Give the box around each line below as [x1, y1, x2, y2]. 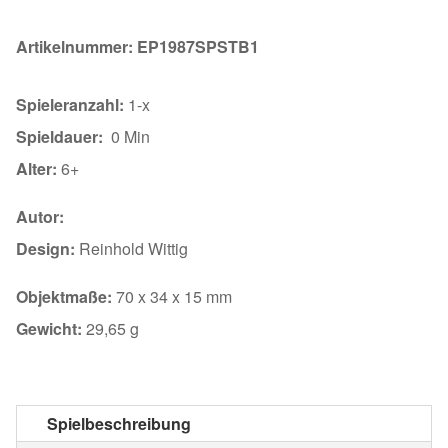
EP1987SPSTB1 [137, 34, 259, 58]
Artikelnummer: [16, 34, 137, 58]
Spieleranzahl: [16, 92, 128, 116]
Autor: [16, 204, 64, 228]
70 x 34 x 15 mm [112, 284, 232, 308]
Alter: [16, 156, 57, 180]
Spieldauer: [16, 124, 103, 148]
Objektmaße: [16, 284, 112, 308]
